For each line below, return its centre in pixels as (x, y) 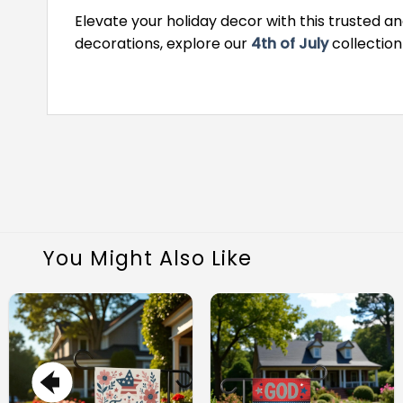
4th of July (290, 43)
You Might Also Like (148, 258)
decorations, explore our (163, 43)
